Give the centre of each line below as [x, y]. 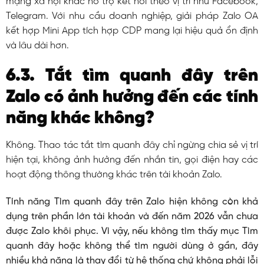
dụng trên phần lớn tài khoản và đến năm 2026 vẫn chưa [132, 216]
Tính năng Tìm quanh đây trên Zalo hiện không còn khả [132, 202]
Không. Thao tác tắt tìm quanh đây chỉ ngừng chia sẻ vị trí [132, 146]
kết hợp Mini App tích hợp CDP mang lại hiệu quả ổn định [132, 31]
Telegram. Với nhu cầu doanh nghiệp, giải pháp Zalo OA [132, 16]
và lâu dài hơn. [37, 46]
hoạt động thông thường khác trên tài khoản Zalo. [114, 175]
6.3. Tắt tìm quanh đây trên [132, 76]
